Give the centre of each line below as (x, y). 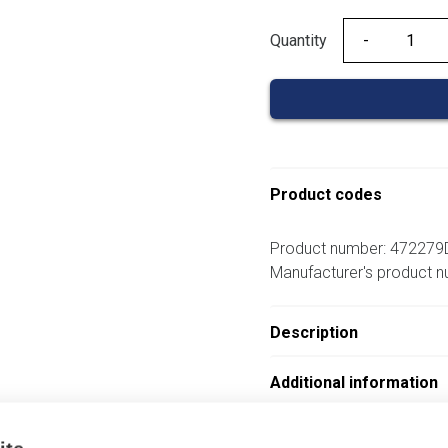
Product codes (325, 195)
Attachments (318, 433)
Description (313, 333)
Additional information (353, 383)
